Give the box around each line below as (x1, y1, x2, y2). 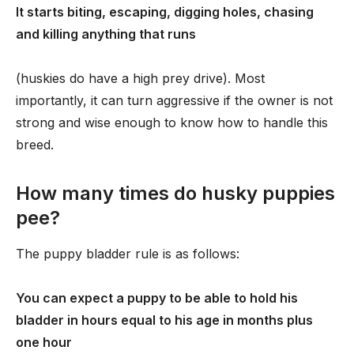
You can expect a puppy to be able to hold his (16, 290, 298, 306)
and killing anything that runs (16, 26, 196, 42)
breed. (16, 137, 54, 153)
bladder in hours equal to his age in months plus (16, 312, 313, 328)
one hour (16, 334, 72, 350)
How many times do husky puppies (16, 182, 335, 205)
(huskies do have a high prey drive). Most (16, 70, 265, 86)
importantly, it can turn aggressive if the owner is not (16, 92, 333, 108)
